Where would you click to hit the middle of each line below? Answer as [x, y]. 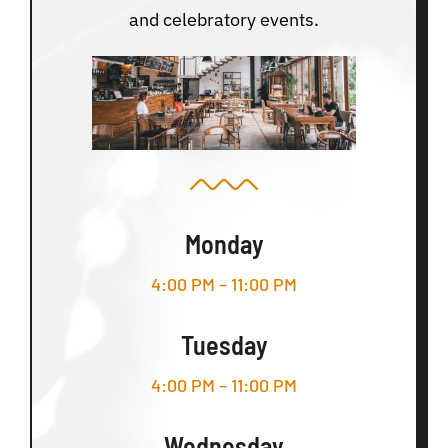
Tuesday [224, 344]
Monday [224, 243]
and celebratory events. [224, 20]
